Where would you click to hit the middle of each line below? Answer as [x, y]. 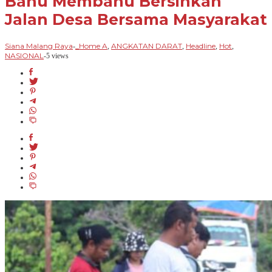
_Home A [91, 46]
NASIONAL [24, 55]
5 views [57, 56]
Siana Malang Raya [39, 46]
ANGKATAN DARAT [147, 46]
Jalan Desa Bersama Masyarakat [136, 20]
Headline [201, 46]
